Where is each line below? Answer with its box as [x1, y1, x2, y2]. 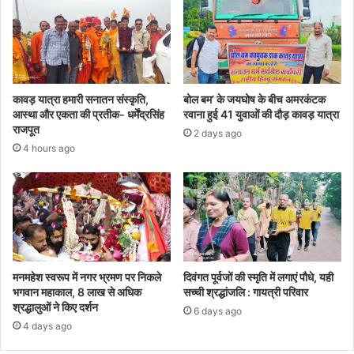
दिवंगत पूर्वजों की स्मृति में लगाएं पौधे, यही [183, 269, 333, 284]
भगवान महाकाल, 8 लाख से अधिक [13, 284, 141, 299]
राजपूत [13, 122, 40, 136]
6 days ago [194, 304, 242, 317]
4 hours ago [23, 141, 75, 154]
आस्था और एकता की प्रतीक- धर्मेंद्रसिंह [13, 107, 164, 121]
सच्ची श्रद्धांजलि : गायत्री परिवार [183, 284, 308, 299]
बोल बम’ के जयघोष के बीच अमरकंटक [183, 92, 326, 106]
